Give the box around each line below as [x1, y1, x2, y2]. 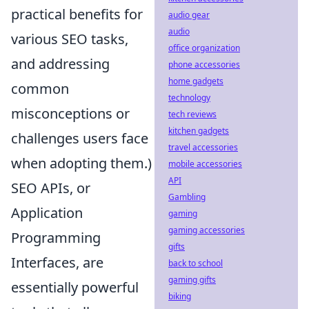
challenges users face [11, 128, 148, 148]
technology [168, 92, 210, 103]
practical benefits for [11, 4, 143, 23]
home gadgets [168, 75, 223, 87]
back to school [168, 257, 223, 269]
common [11, 79, 69, 98]
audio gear [168, 9, 210, 21]
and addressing [11, 54, 110, 73]
